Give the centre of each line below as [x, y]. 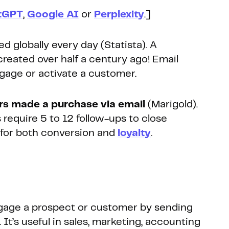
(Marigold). [171, 105]
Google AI [53, 15]
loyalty [134, 133]
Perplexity [119, 15]
